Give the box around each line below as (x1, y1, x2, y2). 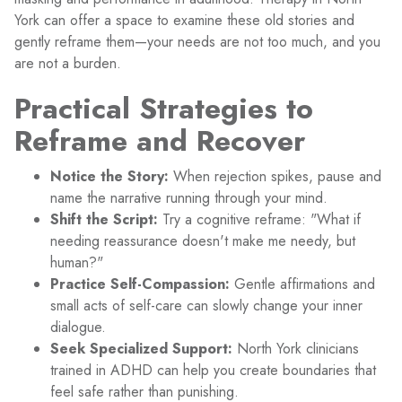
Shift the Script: (50, 209, 158, 230)
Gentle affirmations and (230, 274, 375, 294)
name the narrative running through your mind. (50, 188, 328, 208)
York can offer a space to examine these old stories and (14, 10, 354, 31)
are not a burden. (14, 53, 121, 74)
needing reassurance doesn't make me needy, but (50, 231, 355, 251)
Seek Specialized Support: (50, 338, 232, 359)
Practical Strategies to (14, 88, 313, 129)
